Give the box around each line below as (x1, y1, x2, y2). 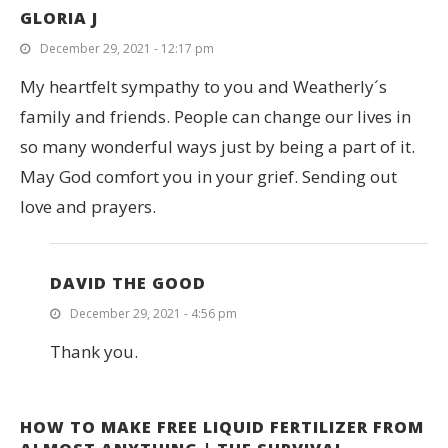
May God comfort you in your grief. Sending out (20, 164, 397, 188)
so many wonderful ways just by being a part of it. (20, 134, 415, 158)
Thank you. (50, 339, 138, 363)
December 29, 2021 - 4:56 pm (70, 304, 237, 322)
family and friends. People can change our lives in (20, 104, 411, 128)
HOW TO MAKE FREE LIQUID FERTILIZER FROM (20, 415, 424, 438)
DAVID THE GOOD (50, 271, 206, 294)
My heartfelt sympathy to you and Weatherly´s (20, 74, 387, 98)
